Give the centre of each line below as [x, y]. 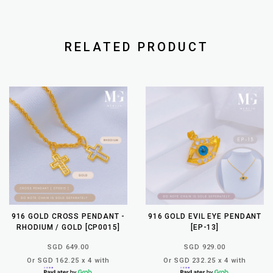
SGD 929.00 [205, 247]
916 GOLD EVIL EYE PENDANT [205, 216]
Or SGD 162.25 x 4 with [68, 260]
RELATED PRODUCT [136, 47]
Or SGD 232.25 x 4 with [205, 260]
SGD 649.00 [68, 247]
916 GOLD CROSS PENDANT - [68, 216]
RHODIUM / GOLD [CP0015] [68, 227]
